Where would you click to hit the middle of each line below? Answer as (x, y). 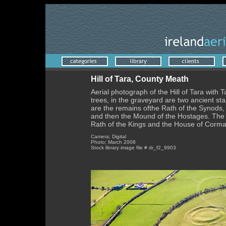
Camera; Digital (108, 136)
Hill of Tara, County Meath (140, 79)
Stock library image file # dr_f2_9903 (133, 148)
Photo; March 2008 (113, 142)
